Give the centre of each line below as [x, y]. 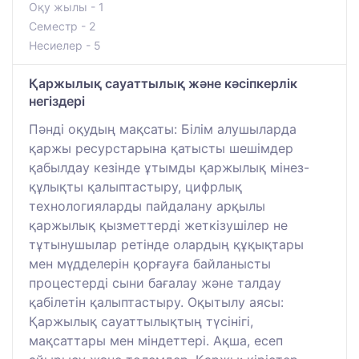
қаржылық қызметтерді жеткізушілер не [158, 225]
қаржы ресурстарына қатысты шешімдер [161, 148]
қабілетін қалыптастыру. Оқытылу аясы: [156, 302]
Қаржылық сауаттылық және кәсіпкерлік [163, 83]
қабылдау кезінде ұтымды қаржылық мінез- [169, 167]
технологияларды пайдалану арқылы [147, 206]
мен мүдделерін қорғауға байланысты [150, 263]
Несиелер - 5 [65, 45]
